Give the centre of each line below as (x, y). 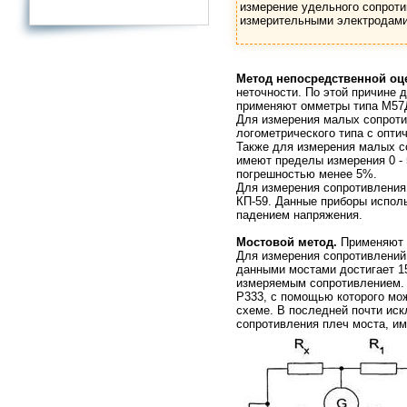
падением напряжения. (299, 215)
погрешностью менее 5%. (307, 174)
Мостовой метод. (287, 243)
